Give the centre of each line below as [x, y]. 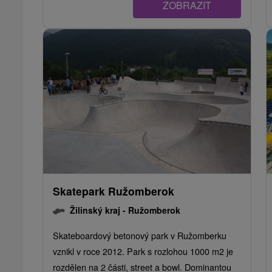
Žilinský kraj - [99, 210]
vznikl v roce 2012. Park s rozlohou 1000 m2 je [143, 251]
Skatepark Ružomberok [114, 191]
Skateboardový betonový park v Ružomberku [140, 236]
